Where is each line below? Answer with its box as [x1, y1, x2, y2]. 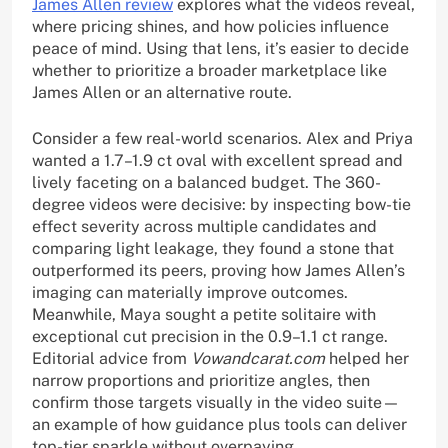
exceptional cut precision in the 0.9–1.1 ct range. [32, 327, 388, 347]
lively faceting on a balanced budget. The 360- [32, 173, 381, 193]
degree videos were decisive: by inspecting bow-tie [32, 195, 411, 215]
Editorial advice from [32, 349, 191, 369]
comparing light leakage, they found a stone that [32, 239, 394, 259]
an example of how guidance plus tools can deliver [32, 415, 407, 435]
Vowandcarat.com [191, 349, 325, 369]
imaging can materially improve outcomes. [32, 283, 348, 303]
